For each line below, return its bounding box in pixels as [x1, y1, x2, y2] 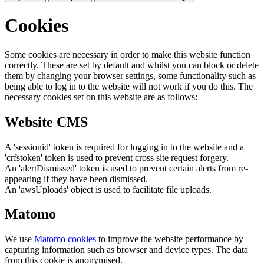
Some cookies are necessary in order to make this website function [5, 49, 250, 60]
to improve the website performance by [96, 234, 243, 245]
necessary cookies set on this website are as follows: [5, 91, 197, 102]
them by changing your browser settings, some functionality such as [5, 70, 256, 81]
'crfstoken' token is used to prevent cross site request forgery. [5, 152, 229, 163]
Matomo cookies [34, 234, 96, 245]
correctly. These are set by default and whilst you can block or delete [5, 60, 259, 70]
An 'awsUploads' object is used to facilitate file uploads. [5, 184, 212, 194]
